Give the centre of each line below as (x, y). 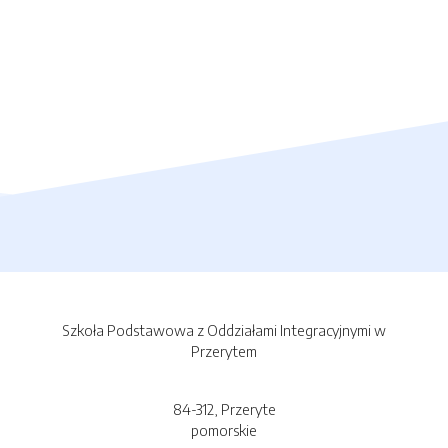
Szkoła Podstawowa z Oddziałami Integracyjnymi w (224, 330)
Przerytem (224, 351)
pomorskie (224, 430)
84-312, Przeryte (224, 409)
